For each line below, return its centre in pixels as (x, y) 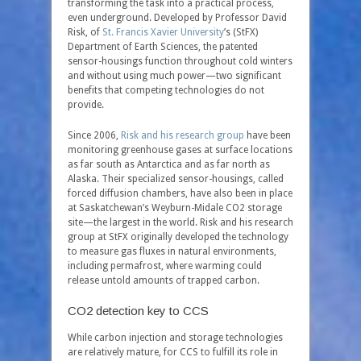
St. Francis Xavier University (163, 32)
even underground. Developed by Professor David (177, 18)
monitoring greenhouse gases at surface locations (180, 150)
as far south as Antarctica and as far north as (169, 164)
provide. (86, 105)
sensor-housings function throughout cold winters (180, 61)
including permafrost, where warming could (165, 266)
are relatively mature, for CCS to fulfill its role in (173, 352)
